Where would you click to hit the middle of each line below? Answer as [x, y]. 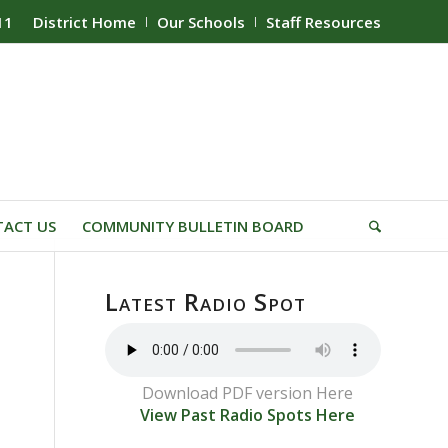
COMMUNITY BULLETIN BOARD [193, 226]
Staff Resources [323, 22]
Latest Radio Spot [206, 301]
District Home [84, 22]
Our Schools [201, 22]
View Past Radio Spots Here [247, 415]
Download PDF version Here [247, 393]
